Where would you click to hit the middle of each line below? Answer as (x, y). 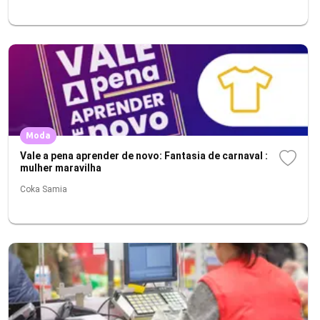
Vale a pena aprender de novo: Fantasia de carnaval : (144, 156)
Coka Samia (44, 189)
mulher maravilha (61, 168)
